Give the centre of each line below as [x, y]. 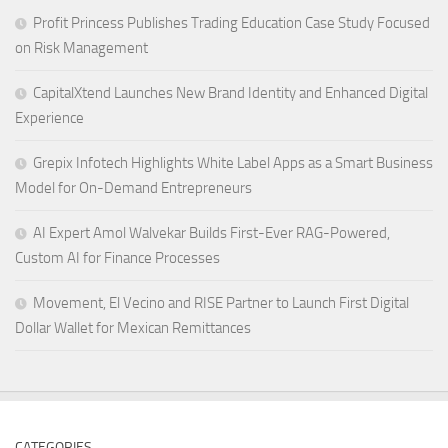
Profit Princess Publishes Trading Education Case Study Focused [231, 22]
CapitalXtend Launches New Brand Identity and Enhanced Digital [230, 92]
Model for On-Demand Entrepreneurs [133, 187]
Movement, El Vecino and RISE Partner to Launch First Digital [221, 302]
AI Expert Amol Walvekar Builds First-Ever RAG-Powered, [211, 232]
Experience [49, 117]
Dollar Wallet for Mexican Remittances [133, 327]
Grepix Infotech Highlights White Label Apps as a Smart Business [233, 162]
